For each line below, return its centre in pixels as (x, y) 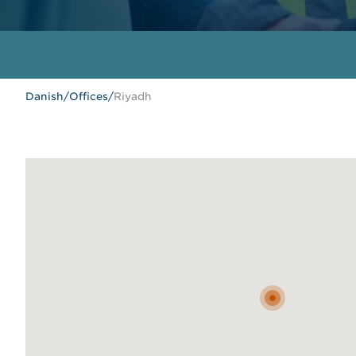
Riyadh (133, 96)
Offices (89, 96)
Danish (44, 96)
